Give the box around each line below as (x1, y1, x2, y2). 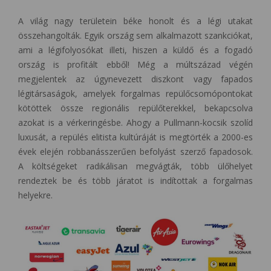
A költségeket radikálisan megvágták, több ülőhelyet (18, 160, 253, 172)
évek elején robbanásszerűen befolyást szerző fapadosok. (18, 145, 253, 157)
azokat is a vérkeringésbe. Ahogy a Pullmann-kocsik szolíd (18, 116, 253, 128)
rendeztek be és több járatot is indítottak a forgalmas (18, 174, 253, 186)
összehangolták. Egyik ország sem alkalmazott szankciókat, (18, 29, 253, 41)
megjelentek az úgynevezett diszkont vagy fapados (18, 73, 253, 85)
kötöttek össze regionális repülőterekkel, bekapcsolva (18, 102, 253, 114)
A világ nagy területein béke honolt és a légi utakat (18, 15, 253, 27)
